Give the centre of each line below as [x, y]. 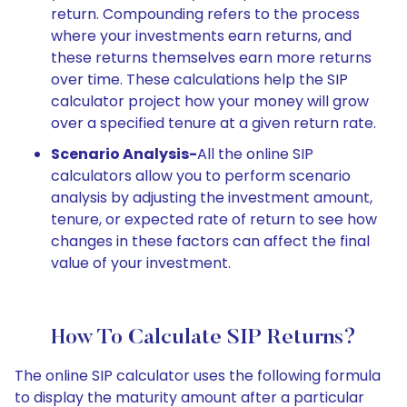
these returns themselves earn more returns [211, 58]
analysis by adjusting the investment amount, [212, 198]
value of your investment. [141, 263]
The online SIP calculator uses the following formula [198, 376]
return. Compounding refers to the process [205, 14]
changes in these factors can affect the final [210, 241]
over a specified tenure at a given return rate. [213, 123]
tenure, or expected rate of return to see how [214, 219]
